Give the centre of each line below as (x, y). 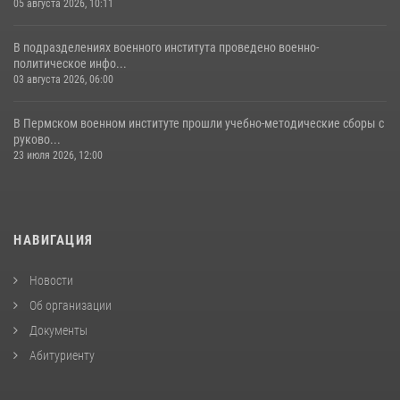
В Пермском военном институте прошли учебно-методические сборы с (199, 123)
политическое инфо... (70, 63)
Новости (50, 280)
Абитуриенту (61, 355)
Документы (57, 330)
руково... (37, 139)
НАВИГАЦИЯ (54, 240)
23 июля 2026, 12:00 (58, 155)
